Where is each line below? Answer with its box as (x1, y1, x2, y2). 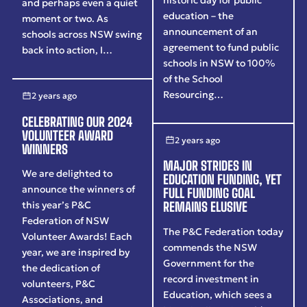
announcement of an (163, 25, 258, 38)
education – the (163, 9, 234, 22)
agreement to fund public (163, 40, 280, 53)
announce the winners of (22, 183, 136, 196)
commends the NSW (163, 241, 258, 254)
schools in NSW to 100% (163, 56, 275, 69)
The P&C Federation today (163, 225, 284, 238)
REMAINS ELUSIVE (163, 199, 248, 215)
